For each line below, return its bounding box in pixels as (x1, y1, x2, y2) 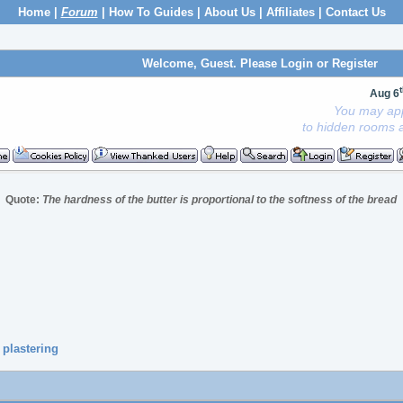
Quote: (5, 193, 43, 206)
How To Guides (108, 5, 193, 19)
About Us (203, 5, 255, 19)
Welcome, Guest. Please (141, 57, 281, 70)
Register (331, 57, 378, 70)
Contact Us (325, 5, 386, 19)
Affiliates (265, 5, 315, 19)
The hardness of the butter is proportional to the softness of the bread (42, 193, 398, 206)
